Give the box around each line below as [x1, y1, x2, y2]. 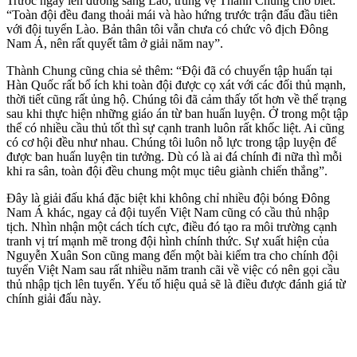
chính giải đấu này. [6, 291, 101, 305]
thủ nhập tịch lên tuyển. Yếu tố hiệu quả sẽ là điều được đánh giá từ [6, 277, 346, 291]
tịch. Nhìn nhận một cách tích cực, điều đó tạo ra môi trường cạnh [6, 219, 337, 233]
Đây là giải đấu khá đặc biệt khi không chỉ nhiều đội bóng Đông [6, 190, 330, 205]
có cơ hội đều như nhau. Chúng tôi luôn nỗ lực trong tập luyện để [6, 135, 336, 149]
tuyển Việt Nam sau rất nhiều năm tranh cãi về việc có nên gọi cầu [6, 262, 339, 277]
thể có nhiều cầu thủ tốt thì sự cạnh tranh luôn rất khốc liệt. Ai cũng [6, 120, 344, 135]
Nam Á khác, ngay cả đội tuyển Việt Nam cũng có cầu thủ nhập [6, 205, 329, 219]
